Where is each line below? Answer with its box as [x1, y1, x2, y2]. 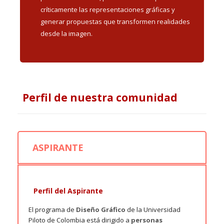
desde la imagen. [40, 28, 92, 38]
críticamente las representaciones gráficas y [40, 4, 175, 14]
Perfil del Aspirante [33, 185, 103, 195]
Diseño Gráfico [76, 204, 125, 214]
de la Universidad [125, 204, 180, 214]
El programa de [28, 204, 76, 214]
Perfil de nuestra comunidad [22, 90, 177, 104]
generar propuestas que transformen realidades [40, 16, 190, 26]
